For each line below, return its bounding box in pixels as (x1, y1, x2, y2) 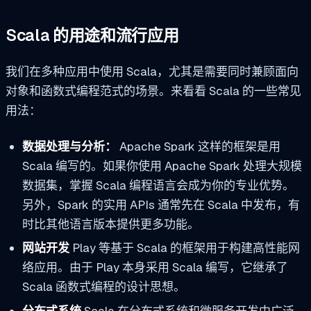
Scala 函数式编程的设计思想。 (22, 279, 185, 295)
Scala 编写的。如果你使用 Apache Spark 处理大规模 (22, 158, 302, 174)
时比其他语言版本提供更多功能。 (22, 216, 199, 232)
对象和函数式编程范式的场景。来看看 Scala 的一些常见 (6, 83, 301, 99)
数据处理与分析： (22, 138, 117, 154)
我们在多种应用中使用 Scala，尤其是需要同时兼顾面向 (6, 63, 299, 79)
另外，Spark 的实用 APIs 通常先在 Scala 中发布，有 (22, 196, 300, 212)
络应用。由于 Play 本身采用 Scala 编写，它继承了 (22, 260, 288, 276)
